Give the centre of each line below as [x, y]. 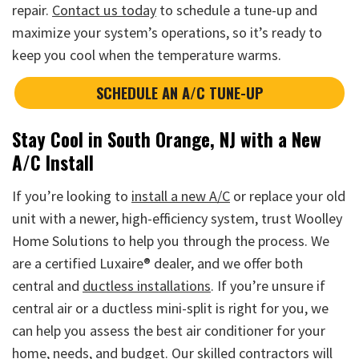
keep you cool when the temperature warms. [147, 55]
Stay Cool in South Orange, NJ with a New [167, 140]
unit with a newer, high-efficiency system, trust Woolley [177, 218]
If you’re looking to [72, 196]
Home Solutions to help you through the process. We [171, 240]
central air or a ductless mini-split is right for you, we [170, 308]
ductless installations [147, 285]
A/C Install [53, 163]
